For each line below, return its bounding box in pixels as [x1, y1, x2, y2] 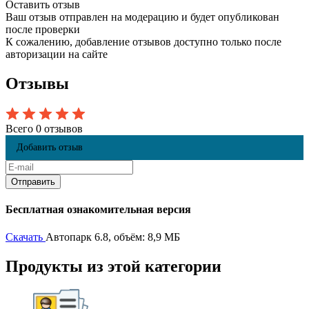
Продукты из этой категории [6, 257, 221, 275]
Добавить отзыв [17, 142, 83, 153]
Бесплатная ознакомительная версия [6, 203, 191, 216]
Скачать [6, 230, 43, 243]
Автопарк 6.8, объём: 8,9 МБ [46, 230, 180, 243]
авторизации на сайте [6, 48, 108, 61]
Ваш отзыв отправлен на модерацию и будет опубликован [6, 11, 279, 23]
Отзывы [6, 74, 69, 93]
